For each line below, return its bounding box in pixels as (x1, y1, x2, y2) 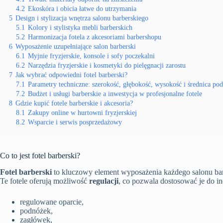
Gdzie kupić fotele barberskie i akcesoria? (15, 99, 133, 107)
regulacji (89, 176, 118, 185)
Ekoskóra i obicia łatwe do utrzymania (28, 4, 136, 12)
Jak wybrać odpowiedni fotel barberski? (15, 71, 127, 79)
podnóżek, (20, 206, 53, 215)
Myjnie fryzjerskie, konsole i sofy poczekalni (28, 52, 155, 60)
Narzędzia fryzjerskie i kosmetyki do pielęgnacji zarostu (28, 61, 186, 69)
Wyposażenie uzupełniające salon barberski (15, 42, 136, 50)
